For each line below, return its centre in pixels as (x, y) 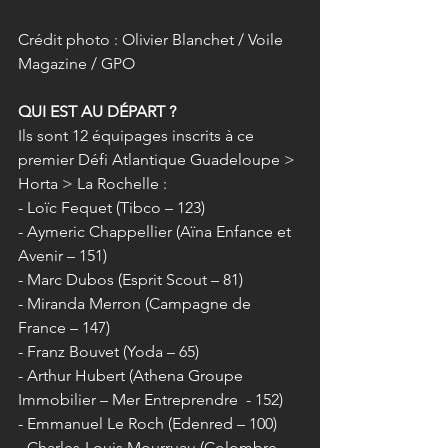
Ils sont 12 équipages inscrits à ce (138, 136)
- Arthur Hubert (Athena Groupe (132, 376)
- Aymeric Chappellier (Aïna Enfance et (156, 232)
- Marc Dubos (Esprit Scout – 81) (130, 280)
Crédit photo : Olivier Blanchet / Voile (152, 40)
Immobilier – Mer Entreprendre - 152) (150, 400)
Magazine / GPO (76, 64)
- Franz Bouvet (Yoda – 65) (108, 352)
